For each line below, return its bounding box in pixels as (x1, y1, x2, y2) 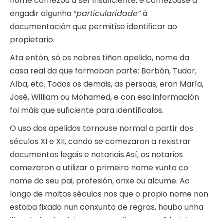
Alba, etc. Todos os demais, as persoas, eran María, (10, 78, 203, 90)
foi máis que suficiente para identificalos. (10, 105, 163, 116)
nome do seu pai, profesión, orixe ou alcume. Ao (10, 175, 190, 187)
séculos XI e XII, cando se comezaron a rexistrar (10, 136, 191, 147)
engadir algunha (10, 8, 73, 19)
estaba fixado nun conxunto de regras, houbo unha (10, 201, 203, 213)
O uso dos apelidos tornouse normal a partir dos (10, 123, 193, 134)
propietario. (10, 34, 54, 46)
